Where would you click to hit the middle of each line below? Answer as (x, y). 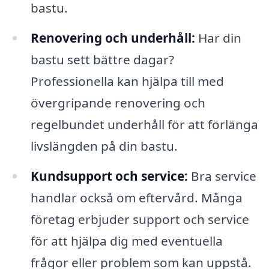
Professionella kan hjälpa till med (127, 81)
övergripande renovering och (118, 102)
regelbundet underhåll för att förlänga (144, 124)
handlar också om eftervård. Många (136, 197)
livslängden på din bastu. (104, 146)
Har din (218, 38)
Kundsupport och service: (109, 176)
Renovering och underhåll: (113, 38)
